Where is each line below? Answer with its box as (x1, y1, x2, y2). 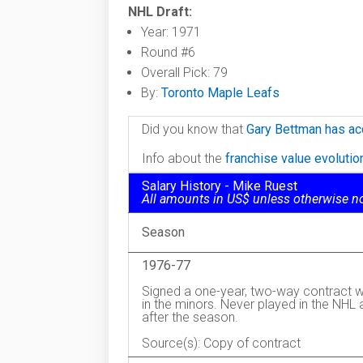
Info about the (142, 151, 225, 166)
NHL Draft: (128, 4, 192, 19)
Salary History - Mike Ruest (142, 178, 297, 194)
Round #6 (141, 45, 195, 60)
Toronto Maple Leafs (161, 85, 280, 100)
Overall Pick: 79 (141, 65, 228, 80)
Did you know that (142, 122, 246, 137)
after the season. (142, 310, 238, 325)
